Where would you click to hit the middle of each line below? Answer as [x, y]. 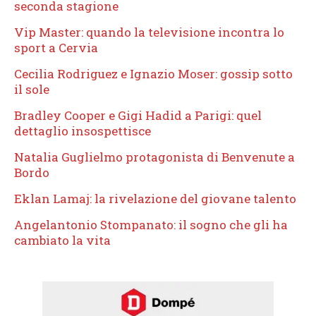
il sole [32, 89]
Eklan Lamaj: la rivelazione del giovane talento [155, 198]
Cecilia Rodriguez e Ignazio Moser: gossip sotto [153, 73]
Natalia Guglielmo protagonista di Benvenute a [154, 157]
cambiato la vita [62, 240]
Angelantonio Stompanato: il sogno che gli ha [151, 224]
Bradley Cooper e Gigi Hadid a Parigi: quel [138, 115]
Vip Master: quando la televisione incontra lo [149, 32]
